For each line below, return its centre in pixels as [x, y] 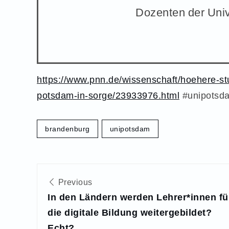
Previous [74, 182]
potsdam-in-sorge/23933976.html [108, 96]
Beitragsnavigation [98, 171]
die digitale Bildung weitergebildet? [130, 212]
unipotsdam [130, 129]
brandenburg [67, 129]
